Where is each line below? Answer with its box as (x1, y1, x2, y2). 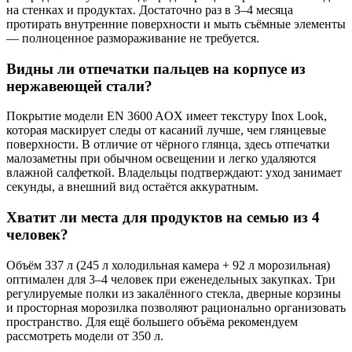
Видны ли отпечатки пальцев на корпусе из (6, 60, 306, 77)
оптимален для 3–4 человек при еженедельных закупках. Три (6, 272, 335, 286)
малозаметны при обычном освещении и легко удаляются (6, 152, 316, 166)
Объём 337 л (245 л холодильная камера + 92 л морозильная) (6, 258, 330, 272)
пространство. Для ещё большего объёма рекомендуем (6, 314, 298, 328)
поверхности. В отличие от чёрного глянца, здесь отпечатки (6, 137, 330, 152)
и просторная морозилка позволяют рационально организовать (6, 300, 346, 314)
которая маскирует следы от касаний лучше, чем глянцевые (6, 123, 326, 137)
